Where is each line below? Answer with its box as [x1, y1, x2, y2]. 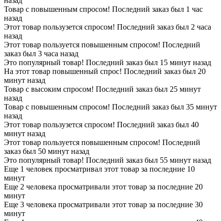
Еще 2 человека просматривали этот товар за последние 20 [4, 182, 203, 191]
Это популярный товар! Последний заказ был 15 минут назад [4, 58, 211, 67]
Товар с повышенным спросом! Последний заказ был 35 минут [4, 102, 217, 111]
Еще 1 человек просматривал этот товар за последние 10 [4, 164, 195, 173]
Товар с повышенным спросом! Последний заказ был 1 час [4, 4, 203, 13]
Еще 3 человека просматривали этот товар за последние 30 [4, 200, 203, 209]
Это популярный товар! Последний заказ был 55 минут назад [4, 155, 211, 164]
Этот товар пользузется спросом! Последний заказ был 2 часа [4, 22, 211, 31]
